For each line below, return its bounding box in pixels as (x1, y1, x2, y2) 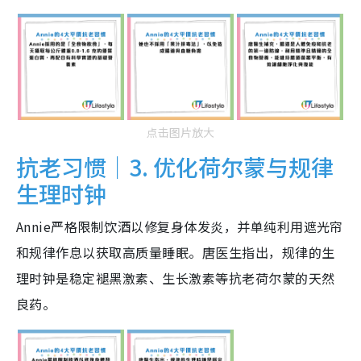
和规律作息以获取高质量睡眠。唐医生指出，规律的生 (16, 243, 335, 263)
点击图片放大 (147, 124, 214, 141)
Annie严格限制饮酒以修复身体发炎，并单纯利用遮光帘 (16, 217, 343, 237)
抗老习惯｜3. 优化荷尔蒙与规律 (16, 151, 334, 184)
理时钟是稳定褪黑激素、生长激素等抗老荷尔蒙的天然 (16, 268, 335, 288)
